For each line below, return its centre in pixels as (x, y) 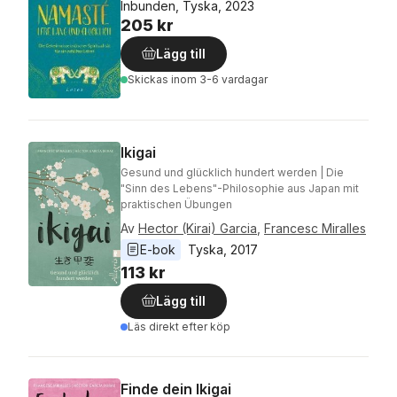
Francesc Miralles (315, 229)
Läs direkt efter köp (179, 327)
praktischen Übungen (176, 205)
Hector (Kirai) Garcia (198, 229)
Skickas (149, 80)
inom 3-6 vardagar (219, 80)
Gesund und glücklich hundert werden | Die (232, 173)
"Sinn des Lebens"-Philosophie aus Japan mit (240, 189)
